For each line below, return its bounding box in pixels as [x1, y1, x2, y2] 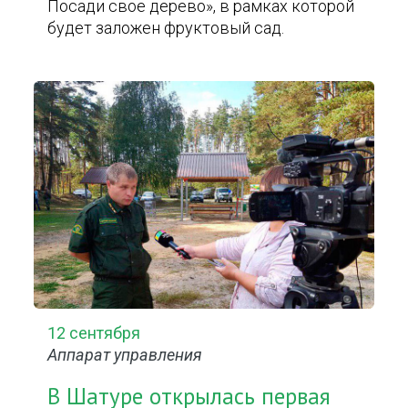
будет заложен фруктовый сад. [47, 18, 285, 37]
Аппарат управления [47, 345, 203, 364]
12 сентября [47, 323, 141, 342]
